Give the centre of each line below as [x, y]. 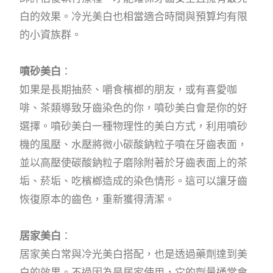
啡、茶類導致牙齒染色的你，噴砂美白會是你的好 [134, 108]
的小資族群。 [51, 35]
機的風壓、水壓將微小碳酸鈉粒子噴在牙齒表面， [134, 145]
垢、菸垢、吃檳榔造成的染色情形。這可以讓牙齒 [134, 181]
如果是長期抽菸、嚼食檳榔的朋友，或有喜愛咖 [129, 90]
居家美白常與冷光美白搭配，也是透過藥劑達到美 [134, 254]
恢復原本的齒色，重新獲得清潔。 [97, 200]
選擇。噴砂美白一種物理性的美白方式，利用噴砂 [134, 126]
